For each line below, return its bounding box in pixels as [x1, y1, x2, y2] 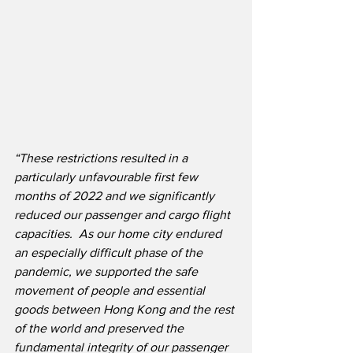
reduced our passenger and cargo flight [14, 208, 233, 222]
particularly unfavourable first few [14, 170, 201, 184]
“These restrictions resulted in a [14, 151, 191, 165]
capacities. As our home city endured [14, 227, 225, 241]
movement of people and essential [14, 284, 208, 298]
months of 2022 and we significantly [14, 189, 217, 203]
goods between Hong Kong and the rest [14, 303, 237, 317]
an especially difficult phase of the [14, 246, 206, 260]
